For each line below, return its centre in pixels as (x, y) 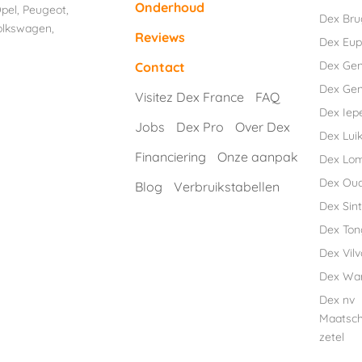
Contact (160, 67)
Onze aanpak (258, 157)
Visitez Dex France (189, 97)
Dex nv (337, 300)
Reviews (160, 37)
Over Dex (263, 127)
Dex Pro (200, 127)
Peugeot (44, 10)
